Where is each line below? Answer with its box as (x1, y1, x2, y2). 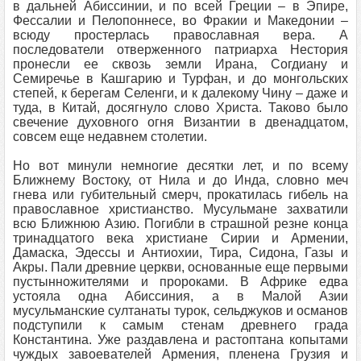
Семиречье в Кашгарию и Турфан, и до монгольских (13, 72, 348, 85)
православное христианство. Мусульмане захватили (13, 202, 348, 216)
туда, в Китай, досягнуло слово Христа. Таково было (13, 101, 348, 114)
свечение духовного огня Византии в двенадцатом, (13, 115, 348, 129)
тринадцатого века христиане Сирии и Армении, (13, 231, 348, 245)
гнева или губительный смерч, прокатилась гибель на (13, 188, 348, 201)
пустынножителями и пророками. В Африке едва (13, 275, 348, 288)
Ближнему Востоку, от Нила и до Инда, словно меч (13, 173, 348, 187)
